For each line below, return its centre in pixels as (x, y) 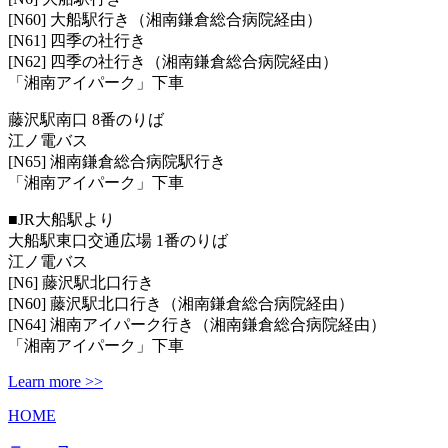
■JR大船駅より (61, 219)
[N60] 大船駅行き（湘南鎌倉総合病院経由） (165, 19)
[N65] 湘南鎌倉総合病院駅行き (117, 161)
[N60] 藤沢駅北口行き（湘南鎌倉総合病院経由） (181, 303)
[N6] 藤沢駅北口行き (81, 282)
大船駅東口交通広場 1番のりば (118, 240)
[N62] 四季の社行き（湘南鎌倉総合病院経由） (173, 61)
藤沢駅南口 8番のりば (86, 119)
